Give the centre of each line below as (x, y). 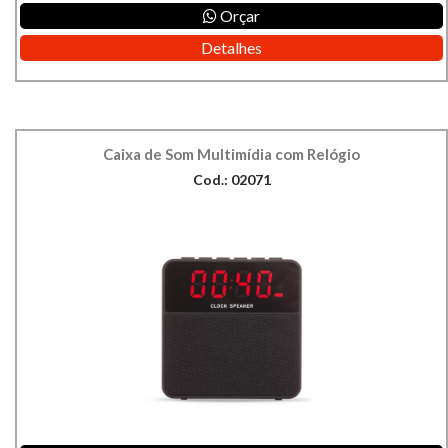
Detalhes (231, 48)
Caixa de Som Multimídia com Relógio (231, 154)
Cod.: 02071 (231, 180)
